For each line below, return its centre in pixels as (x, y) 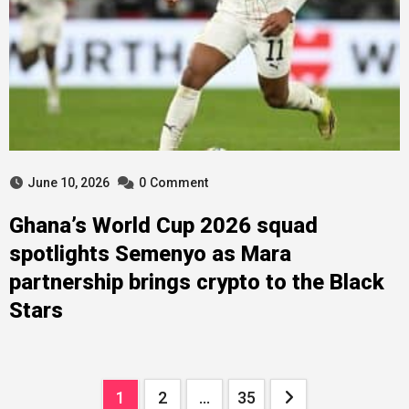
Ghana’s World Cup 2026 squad (163, 225)
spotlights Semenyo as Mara (150, 254)
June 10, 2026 (68, 183)
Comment (178, 183)
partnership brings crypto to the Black (196, 282)
